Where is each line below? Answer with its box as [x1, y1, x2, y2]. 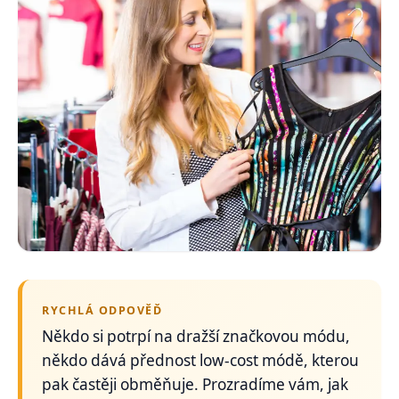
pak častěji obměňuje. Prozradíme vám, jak [42, 374, 349, 395]
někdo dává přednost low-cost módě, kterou [42, 350, 360, 371]
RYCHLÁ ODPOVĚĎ [42, 302, 163, 318]
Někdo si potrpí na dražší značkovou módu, [42, 326, 351, 347]
